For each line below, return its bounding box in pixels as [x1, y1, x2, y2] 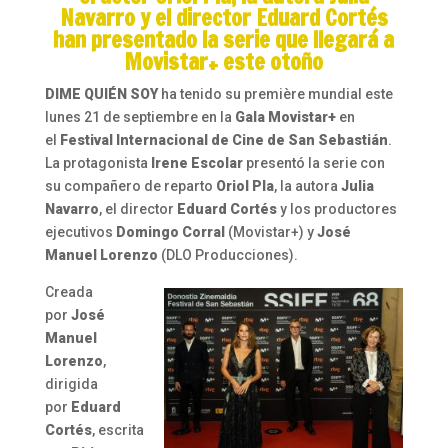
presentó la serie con [242, 154, 385, 171]
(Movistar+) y [224, 223, 317, 240]
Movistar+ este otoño [124, 45, 324, 77]
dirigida [44, 375, 98, 392]
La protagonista [44, 154, 151, 171]
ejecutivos [44, 223, 116, 240]
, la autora [273, 177, 341, 194]
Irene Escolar [150, 154, 243, 171]
